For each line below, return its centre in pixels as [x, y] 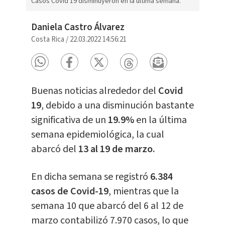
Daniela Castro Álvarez [78, 28]
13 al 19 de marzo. [117, 149]
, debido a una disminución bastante [117, 106]
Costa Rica [47, 40]
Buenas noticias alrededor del [94, 91]
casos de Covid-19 [70, 192]
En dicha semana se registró [90, 177]
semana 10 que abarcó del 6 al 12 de [107, 206]
